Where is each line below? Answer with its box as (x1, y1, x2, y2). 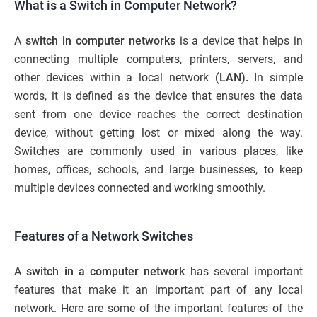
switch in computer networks (25, 33, 175, 47)
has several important (185, 264, 303, 278)
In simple (248, 70, 303, 84)
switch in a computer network (26, 264, 185, 278)
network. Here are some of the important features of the (14, 301, 303, 315)
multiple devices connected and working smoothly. (14, 180, 265, 195)
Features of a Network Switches (14, 228, 193, 243)
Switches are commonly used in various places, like (14, 144, 303, 158)
